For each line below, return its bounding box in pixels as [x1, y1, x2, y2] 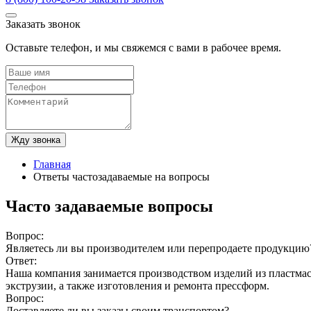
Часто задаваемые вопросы [6, 196, 213, 215]
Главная [33, 158, 71, 170]
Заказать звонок [6, 18, 81, 30]
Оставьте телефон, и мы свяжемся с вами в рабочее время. [6, 42, 281, 53]
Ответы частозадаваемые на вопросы [33, 171, 210, 183]
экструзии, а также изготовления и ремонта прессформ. [6, 279, 269, 292]
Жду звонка [11, 135, 60, 145]
